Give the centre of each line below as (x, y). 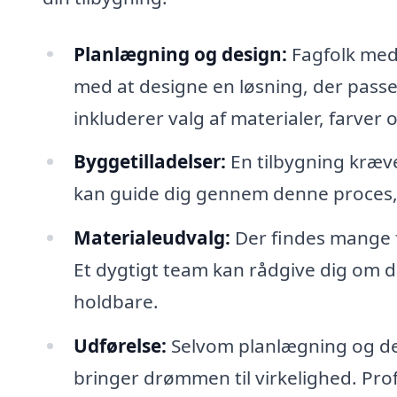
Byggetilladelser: (149, 162)
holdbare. (116, 302)
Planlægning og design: (180, 54)
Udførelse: (120, 346)
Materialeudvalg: (152, 238)
